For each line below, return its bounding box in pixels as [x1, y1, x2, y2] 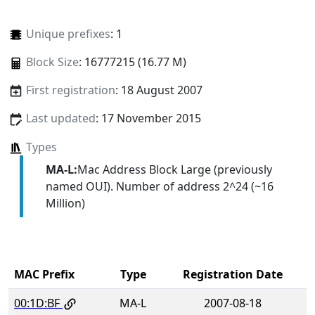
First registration [25, 82, 115, 98]
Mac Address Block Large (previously [77, 161, 272, 177]
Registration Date [182, 266, 283, 282]
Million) [45, 195, 85, 211]
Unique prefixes [25, 26, 110, 42]
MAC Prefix [14, 266, 75, 282]
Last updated [25, 110, 96, 127]
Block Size [25, 54, 79, 70]
